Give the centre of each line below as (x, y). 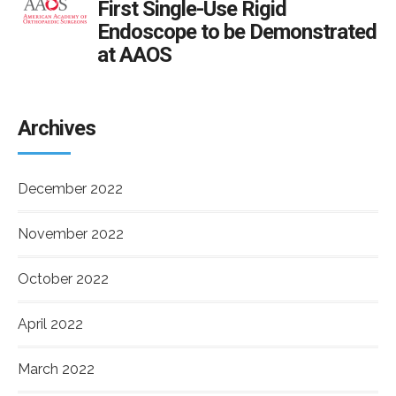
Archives (57, 129)
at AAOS (134, 55)
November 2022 (71, 234)
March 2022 (56, 369)
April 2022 (50, 324)
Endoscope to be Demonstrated (237, 32)
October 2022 (63, 279)
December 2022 (70, 189)
